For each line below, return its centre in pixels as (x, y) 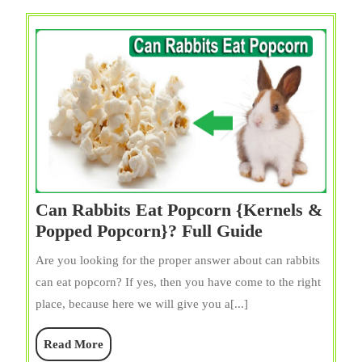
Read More (74, 344)
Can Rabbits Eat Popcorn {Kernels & (179, 209)
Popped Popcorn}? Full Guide (149, 230)
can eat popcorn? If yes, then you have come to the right (178, 282)
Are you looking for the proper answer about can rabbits (178, 260)
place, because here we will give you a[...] (142, 303)
